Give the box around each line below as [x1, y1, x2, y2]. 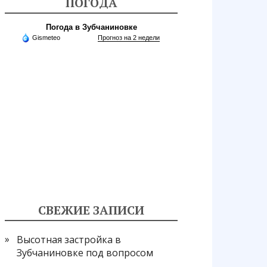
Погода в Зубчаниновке [45, 23, 137, 32]
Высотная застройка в [17, 233, 121, 246]
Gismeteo [32, 34, 60, 41]
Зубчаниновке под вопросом [17, 246, 153, 259]
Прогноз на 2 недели [98, 34, 160, 41]
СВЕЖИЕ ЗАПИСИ [38, 202, 144, 218]
